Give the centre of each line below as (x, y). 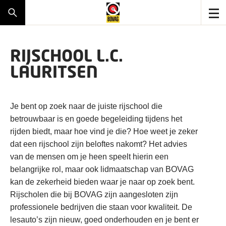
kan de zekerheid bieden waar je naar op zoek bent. (102, 182)
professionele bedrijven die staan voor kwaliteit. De (101, 207)
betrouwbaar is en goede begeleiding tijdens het (96, 119)
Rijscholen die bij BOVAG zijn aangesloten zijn (94, 194)
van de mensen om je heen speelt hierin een (89, 157)
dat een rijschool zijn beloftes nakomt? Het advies (99, 144)
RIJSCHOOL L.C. (67, 55)
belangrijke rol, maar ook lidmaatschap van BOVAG (102, 169)
